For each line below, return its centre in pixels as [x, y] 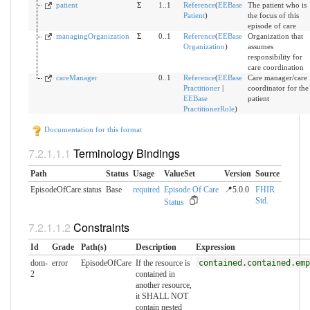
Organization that [275, 36]
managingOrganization [92, 36]
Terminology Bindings [126, 154]
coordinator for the [278, 88]
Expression [215, 247]
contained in [155, 274]
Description [156, 247]
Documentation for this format [92, 130]
